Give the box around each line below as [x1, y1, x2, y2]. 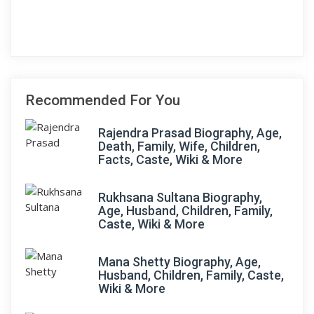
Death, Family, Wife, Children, [98, 139, 260, 153]
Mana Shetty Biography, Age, [98, 254, 261, 269]
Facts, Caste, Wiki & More [98, 152, 243, 167]
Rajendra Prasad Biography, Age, [98, 125, 282, 140]
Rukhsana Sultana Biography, [98, 190, 262, 205]
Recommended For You [25, 92, 180, 109]
